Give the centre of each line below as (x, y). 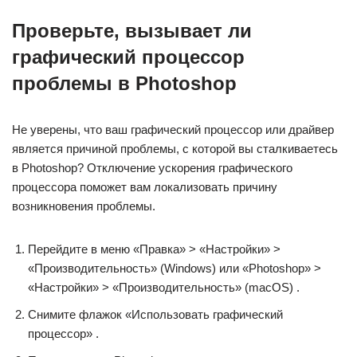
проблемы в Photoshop (124, 83)
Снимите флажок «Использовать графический (155, 314)
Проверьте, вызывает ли (132, 31)
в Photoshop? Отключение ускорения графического (152, 168)
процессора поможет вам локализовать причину (145, 187)
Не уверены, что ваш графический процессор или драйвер (173, 129)
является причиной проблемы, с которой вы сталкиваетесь (175, 149)
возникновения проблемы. (84, 206)
